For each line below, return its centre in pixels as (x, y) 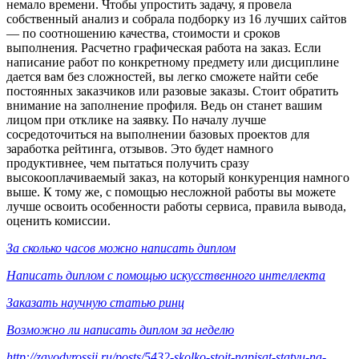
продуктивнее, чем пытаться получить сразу (128, 163)
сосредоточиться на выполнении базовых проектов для (158, 135)
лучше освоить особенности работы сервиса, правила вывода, (176, 207)
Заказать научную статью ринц (95, 303)
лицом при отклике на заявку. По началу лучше (136, 120)
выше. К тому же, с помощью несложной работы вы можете (171, 192)
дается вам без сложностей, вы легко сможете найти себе (162, 77)
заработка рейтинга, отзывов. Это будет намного (140, 149)
